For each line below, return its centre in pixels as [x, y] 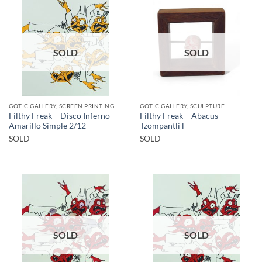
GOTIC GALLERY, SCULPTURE [182, 106]
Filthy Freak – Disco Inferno [59, 116]
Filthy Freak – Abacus [179, 116]
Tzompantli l [162, 125]
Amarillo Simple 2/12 [47, 125]
